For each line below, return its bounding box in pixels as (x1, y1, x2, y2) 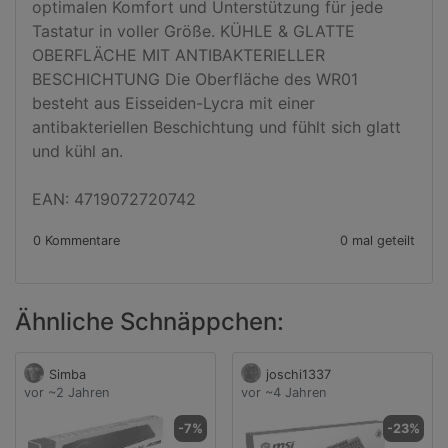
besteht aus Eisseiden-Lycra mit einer (32, 93, 315, 113)
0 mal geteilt (340, 233, 415, 248)
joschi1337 (266, 367, 331, 382)
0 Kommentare (33, 233, 120, 248)
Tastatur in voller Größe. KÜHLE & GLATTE (32, 21, 355, 41)
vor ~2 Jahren (24, 384, 109, 400)
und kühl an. (32, 141, 123, 161)
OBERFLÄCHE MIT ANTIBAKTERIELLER (32, 45, 325, 65)
